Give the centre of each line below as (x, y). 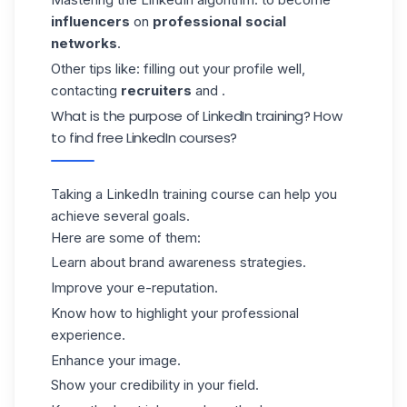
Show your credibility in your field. (155, 385)
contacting (86, 90)
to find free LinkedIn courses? (144, 137)
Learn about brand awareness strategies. (179, 263)
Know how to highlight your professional (175, 313)
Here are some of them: (126, 237)
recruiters (156, 90)
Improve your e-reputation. (134, 288)
